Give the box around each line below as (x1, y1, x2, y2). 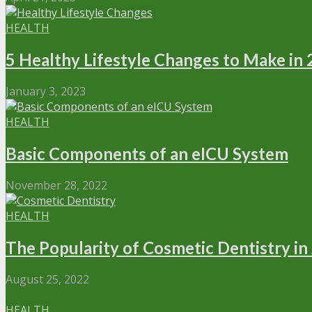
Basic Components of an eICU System (6, 143, 288, 164)
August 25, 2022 (6, 271, 89, 287)
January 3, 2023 (6, 84, 86, 100)
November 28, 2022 (6, 177, 107, 193)
